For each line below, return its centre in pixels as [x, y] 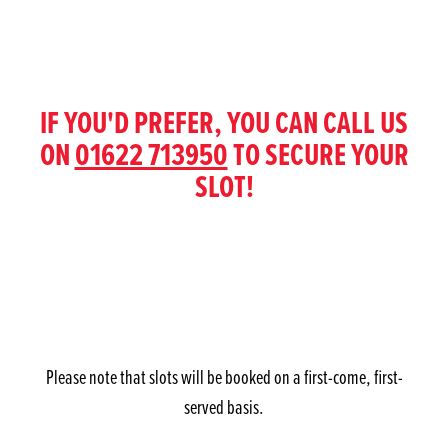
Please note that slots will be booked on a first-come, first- [224, 377]
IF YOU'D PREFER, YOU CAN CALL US [224, 122]
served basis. [224, 407]
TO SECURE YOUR [318, 154]
